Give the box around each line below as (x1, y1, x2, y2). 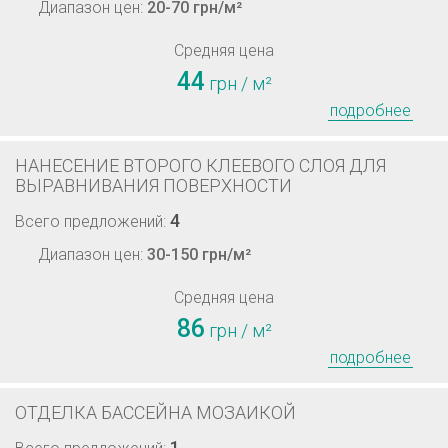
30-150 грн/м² (147, 245, 251, 264)
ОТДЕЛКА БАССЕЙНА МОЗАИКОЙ (15, 402, 296, 423)
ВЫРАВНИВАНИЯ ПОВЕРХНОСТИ (15, 175, 292, 196)
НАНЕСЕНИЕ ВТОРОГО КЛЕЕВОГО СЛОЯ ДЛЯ (15, 155, 386, 176)
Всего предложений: (15, 212, 170, 231)
